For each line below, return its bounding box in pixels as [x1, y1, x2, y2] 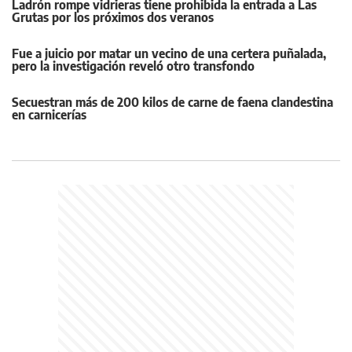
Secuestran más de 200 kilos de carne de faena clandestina [12, 94, 333, 111]
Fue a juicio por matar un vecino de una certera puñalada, [12, 46, 326, 62]
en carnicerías [12, 107, 86, 123]
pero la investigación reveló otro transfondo [12, 58, 255, 75]
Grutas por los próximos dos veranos [12, 9, 214, 26]
